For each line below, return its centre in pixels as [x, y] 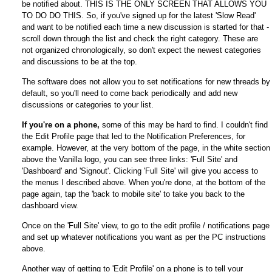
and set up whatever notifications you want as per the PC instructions [144, 237]
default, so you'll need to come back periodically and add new [129, 93]
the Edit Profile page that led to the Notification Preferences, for [133, 137]
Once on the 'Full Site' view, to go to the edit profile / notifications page [145, 226]
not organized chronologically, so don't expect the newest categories [141, 50]
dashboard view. [50, 206]
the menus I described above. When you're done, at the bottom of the [143, 183]
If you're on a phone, [60, 125]
